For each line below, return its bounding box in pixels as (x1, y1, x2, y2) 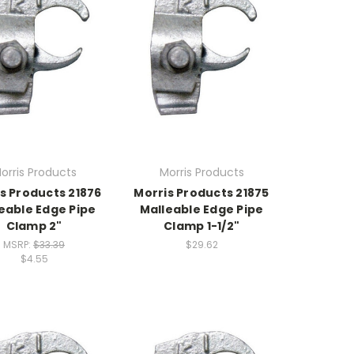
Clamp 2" (6, 217, 62, 234)
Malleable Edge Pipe (139, 201, 264, 217)
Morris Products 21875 (134, 184, 269, 201)
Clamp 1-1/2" (164, 217, 239, 234)
